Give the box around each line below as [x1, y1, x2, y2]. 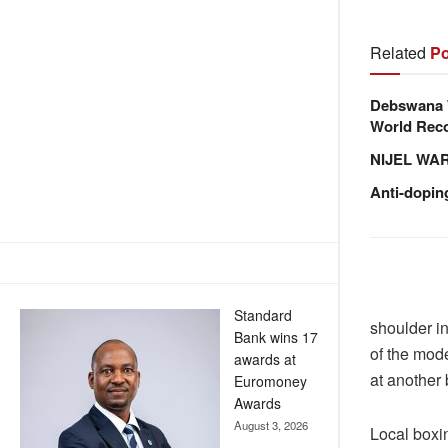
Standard [234, 305, 292, 326]
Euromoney [234, 371, 307, 392]
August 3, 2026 [234, 417, 308, 434]
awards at [234, 349, 296, 370]
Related [370, 41, 426, 65]
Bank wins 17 [234, 327, 318, 348]
